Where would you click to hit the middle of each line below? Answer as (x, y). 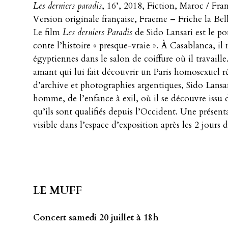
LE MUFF (58, 190)
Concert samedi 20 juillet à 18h (96, 217)
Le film (48, 32)
